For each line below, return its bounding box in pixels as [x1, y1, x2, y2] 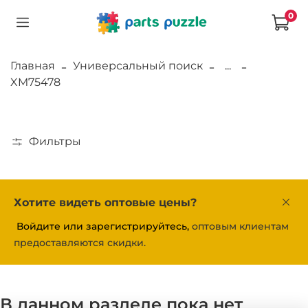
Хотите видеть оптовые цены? [14, 196, 197, 210]
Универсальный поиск [73, 58, 203, 72]
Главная [10, 58, 55, 72]
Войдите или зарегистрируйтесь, [16, 220, 189, 233]
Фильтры [29, 134, 81, 148]
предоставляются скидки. [14, 236, 146, 250]
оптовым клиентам [189, 220, 289, 233]
